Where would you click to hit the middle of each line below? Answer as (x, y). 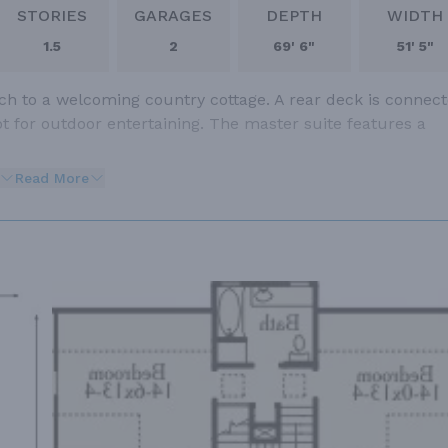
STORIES (51, 16)
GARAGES (173, 16)
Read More (52, 178)
